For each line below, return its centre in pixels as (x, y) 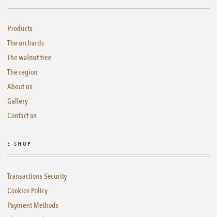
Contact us (22, 116)
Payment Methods (33, 205)
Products (20, 29)
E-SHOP (20, 144)
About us (20, 87)
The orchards (26, 43)
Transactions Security (37, 176)
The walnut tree (29, 58)
